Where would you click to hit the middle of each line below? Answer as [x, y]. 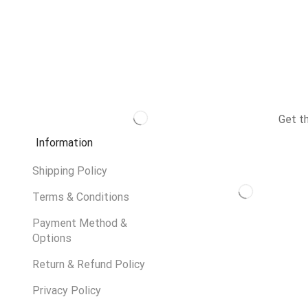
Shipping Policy [69, 171]
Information [64, 143]
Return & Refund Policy [88, 265]
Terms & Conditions [80, 197]
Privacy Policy [66, 291]
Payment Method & [79, 223]
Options [52, 239]
